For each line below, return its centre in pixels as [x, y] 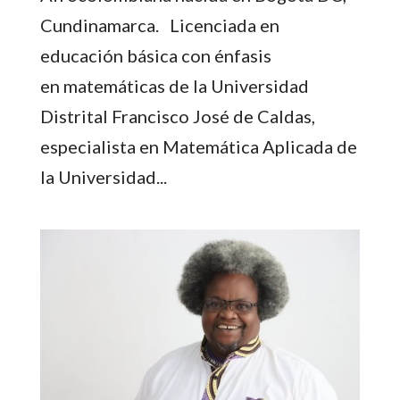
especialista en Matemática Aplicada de [198, 147]
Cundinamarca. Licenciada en [159, 25]
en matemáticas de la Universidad [174, 86]
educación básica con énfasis [155, 56]
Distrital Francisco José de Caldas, [177, 117]
